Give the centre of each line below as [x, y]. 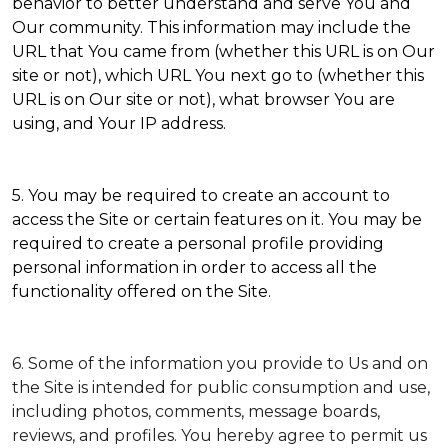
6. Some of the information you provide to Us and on [220, 363]
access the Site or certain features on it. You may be [217, 219]
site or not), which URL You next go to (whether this [218, 75]
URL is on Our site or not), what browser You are [203, 99]
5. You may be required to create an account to [201, 195]
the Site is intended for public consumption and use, [221, 387]
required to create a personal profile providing [198, 243]
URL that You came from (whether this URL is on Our [223, 51]
